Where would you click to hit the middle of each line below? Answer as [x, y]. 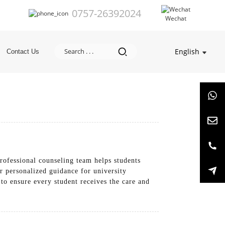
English [187, 51]
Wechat [176, 18]
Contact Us [23, 51]
